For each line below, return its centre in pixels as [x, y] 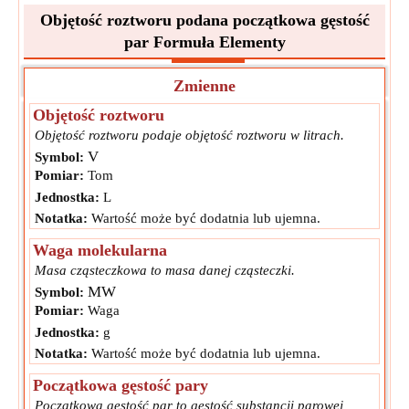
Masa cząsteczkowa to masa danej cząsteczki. [165, 270]
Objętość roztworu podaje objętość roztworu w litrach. [189, 135]
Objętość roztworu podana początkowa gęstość [204, 20]
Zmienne [204, 86]
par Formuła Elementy [204, 42]
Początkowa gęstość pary [121, 385]
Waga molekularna [100, 250]
